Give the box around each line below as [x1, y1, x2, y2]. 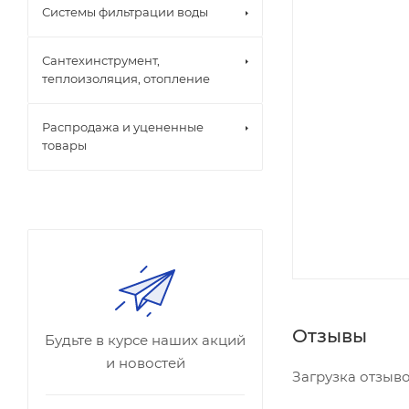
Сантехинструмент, [42, 53, 160, 68]
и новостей [105, 354, 185, 372]
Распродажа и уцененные [42, 120, 204, 134]
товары [42, 138, 87, 152]
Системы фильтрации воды [42, 5, 208, 19]
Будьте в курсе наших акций [45, 331, 246, 349]
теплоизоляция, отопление [42, 71, 210, 86]
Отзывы [292, 324, 367, 347]
